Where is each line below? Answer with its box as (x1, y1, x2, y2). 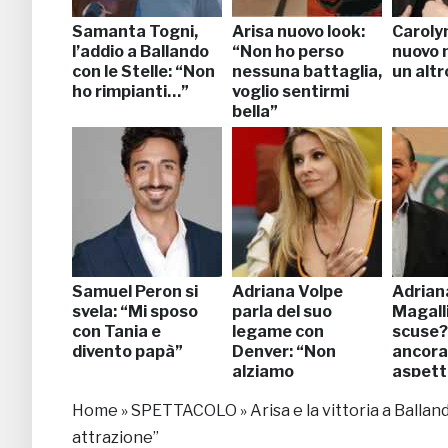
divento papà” (72, 341, 183, 361)
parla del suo (232, 301, 332, 321)
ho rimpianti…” (72, 81, 189, 101)
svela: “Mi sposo (72, 301, 198, 321)
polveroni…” (232, 381, 327, 401)
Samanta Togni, (72, 21, 198, 41)
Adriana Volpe (232, 281, 343, 301)
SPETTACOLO (131, 400, 237, 420)
